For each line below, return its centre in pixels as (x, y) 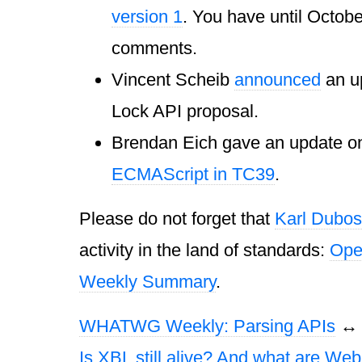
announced (278, 80)
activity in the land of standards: (204, 250)
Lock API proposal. (185, 112)
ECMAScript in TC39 (193, 175)
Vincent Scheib (173, 80)
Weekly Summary (147, 282)
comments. (154, 48)
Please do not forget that (177, 219)
